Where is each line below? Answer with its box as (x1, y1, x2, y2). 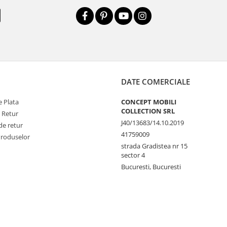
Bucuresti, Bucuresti (121, 162, 181, 171)
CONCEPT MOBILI (121, 97, 176, 106)
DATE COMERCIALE (121, 77, 190, 87)
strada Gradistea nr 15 (121, 141, 187, 150)
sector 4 (121, 150, 145, 160)
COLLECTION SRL (121, 106, 175, 116)
